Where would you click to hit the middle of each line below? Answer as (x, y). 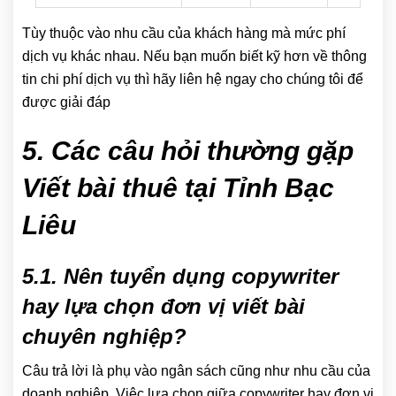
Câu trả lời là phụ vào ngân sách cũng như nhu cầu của (196, 371)
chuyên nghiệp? (104, 337)
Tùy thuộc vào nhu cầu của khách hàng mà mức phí (184, 34)
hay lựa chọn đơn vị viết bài (164, 307)
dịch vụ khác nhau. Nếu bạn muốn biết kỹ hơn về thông (194, 57)
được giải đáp (66, 103)
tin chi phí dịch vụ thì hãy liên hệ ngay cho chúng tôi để (193, 80)
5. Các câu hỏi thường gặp (188, 151)
